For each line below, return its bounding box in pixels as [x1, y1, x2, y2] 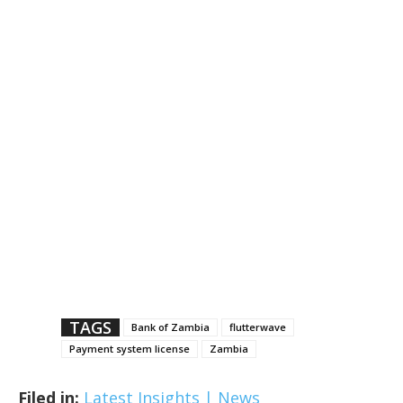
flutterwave [229, 319, 286, 334]
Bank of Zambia [131, 319, 210, 334]
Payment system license [69, 341, 190, 355]
